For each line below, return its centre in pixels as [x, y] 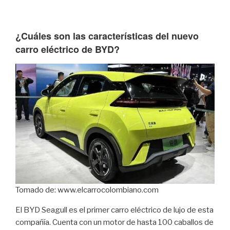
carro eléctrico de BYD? [68, 49]
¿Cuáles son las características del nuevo [107, 36]
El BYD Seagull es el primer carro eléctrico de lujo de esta [114, 210]
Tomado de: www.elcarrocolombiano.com [87, 190]
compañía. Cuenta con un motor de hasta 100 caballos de [114, 222]
